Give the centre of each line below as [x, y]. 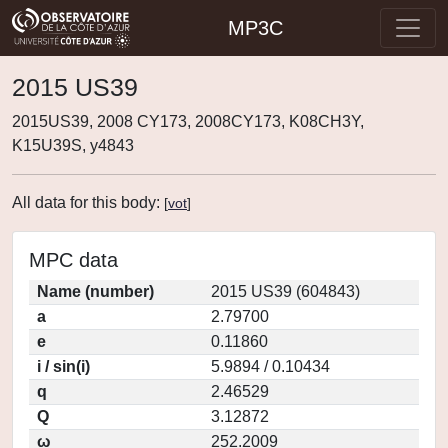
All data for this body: [88, 202]
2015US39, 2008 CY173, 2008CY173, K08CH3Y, [188, 121]
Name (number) [95, 291]
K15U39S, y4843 [73, 145]
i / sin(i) [63, 366]
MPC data [73, 260]
